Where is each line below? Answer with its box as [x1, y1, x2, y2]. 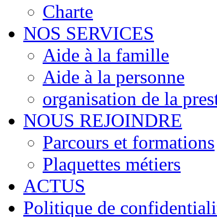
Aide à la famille [43, 45, 169, 66]
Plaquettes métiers [43, 154, 181, 175]
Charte [43, 1, 93, 22]
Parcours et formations [43, 132, 215, 153]
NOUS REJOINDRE [23, 110, 182, 131]
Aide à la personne [43, 66, 185, 88]
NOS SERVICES [23, 23, 154, 44]
